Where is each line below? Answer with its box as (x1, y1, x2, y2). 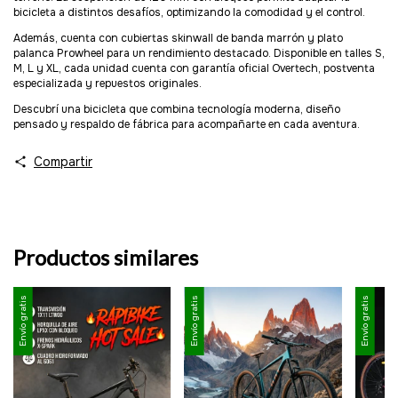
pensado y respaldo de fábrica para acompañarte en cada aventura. (13, 116, 360, 131)
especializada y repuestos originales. (13, 76, 202, 91)
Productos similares (13, 243, 198, 270)
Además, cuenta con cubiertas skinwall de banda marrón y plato (13, 30, 343, 45)
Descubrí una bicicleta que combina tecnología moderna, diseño (13, 101, 340, 116)
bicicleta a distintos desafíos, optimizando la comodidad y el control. (13, 4, 365, 20)
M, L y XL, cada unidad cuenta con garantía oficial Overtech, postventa (13, 60, 375, 76)
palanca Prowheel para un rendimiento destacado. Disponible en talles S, (13, 45, 385, 60)
